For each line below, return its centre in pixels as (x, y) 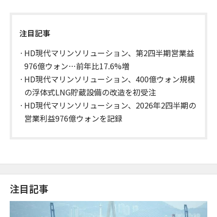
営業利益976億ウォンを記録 (73, 118)
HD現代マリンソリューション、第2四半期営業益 (109, 53)
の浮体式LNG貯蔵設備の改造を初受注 (90, 92)
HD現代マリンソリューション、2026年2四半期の (110, 105)
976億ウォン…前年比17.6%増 (77, 66)
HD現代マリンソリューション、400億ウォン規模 (110, 79)
